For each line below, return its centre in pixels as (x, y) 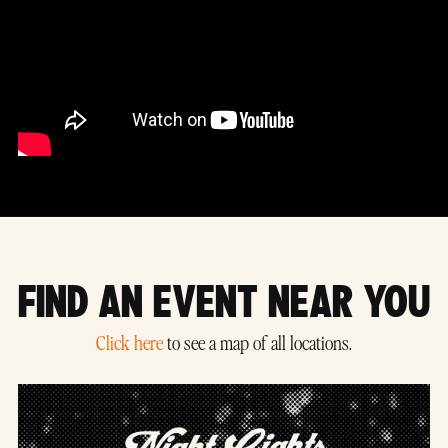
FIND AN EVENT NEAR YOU (224, 303)
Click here (129, 342)
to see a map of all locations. (257, 342)
